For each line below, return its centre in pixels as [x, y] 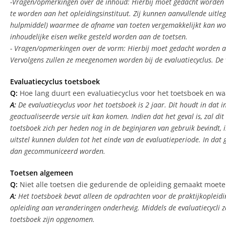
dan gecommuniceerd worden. [58, 151]
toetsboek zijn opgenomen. [52, 219]
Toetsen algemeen [42, 173]
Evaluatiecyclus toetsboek [55, 82]
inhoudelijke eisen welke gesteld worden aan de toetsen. [99, 37]
